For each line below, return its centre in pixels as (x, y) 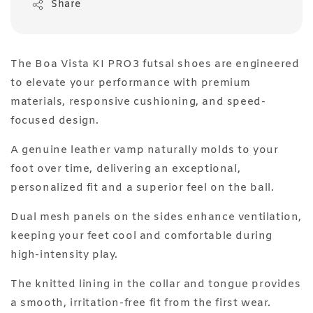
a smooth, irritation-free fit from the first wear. (141, 304)
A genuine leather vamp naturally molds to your (145, 151)
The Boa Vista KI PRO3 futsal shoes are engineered (155, 65)
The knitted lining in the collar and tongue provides (156, 285)
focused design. (55, 121)
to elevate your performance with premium (131, 83)
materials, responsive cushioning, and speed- (138, 102)
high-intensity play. (66, 255)
